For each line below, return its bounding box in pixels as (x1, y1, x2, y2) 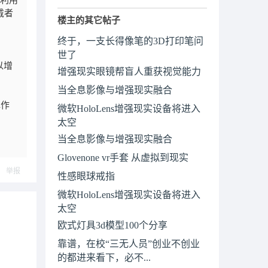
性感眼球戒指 (57, 171, 115, 181)
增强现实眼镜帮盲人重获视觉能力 (57, 66, 201, 77)
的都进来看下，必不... (57, 252, 151, 261)
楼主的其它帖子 (57, 16, 120, 25)
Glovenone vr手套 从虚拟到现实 (57, 153, 188, 163)
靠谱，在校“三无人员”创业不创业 (57, 239, 200, 249)
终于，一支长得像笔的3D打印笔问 (57, 36, 203, 46)
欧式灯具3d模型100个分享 (57, 220, 167, 230)
